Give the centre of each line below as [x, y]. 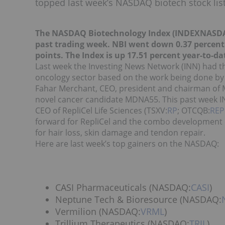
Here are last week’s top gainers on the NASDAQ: [127, 144]
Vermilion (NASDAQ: [98, 211]
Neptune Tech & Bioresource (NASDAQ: [138, 199]
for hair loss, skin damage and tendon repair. [120, 133]
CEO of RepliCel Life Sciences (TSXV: [101, 110]
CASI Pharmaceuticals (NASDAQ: [123, 187]
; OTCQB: [194, 110]
